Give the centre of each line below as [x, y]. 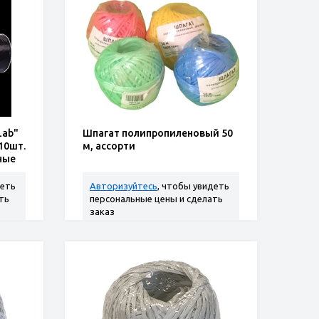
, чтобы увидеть [193, 186]
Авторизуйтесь [124, 186]
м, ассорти [109, 146]
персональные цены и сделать [156, 199]
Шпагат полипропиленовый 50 [158, 133]
